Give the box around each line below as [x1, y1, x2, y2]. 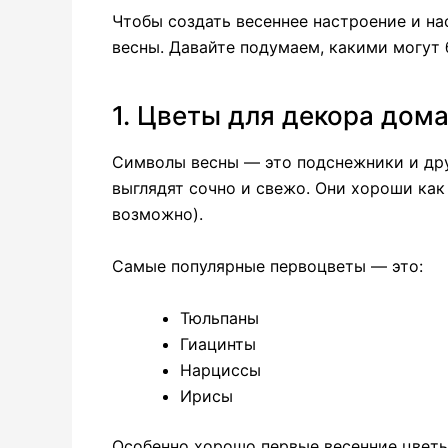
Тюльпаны [180, 307, 259, 328]
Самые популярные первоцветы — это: [112, 256, 423, 277]
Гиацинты [180, 333, 256, 354]
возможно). [112, 204, 203, 225]
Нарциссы [180, 359, 261, 380]
